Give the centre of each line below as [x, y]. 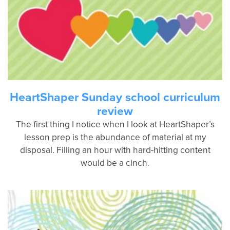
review [115, 111]
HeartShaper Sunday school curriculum [115, 97]
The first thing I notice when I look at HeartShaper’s [115, 124]
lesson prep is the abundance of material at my [115, 137]
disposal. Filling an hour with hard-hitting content [115, 150]
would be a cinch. [115, 163]
